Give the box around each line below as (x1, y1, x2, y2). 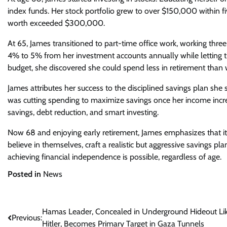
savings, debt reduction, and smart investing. (8, 107, 159, 117)
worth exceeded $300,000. (8, 18, 105, 28)
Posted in (8, 169, 43, 179)
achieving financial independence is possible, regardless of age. (8, 152, 221, 162)
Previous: (12, 213, 42, 222)
